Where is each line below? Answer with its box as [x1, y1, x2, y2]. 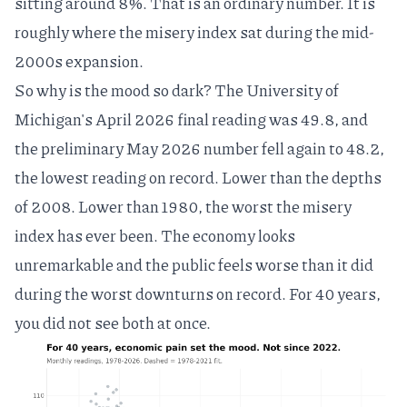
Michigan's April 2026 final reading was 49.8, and [15, 107, 368, 131]
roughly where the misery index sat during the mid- [15, 20, 374, 44]
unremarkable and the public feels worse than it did [15, 253, 373, 276]
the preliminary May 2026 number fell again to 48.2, [15, 136, 384, 160]
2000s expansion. [15, 49, 144, 73]
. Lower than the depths [214, 165, 382, 189]
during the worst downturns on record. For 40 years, [15, 282, 381, 305]
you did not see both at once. [15, 311, 211, 334]
